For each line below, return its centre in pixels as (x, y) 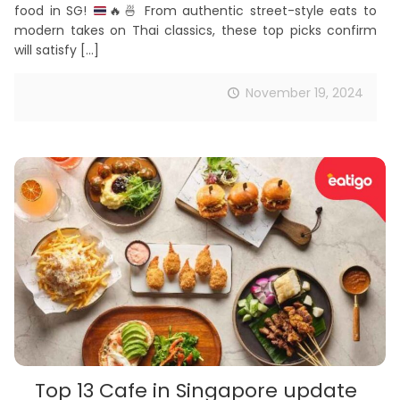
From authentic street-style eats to (258, 11)
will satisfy (46, 50)
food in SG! (54, 11)
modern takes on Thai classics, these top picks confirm (196, 31)
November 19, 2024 (304, 93)
